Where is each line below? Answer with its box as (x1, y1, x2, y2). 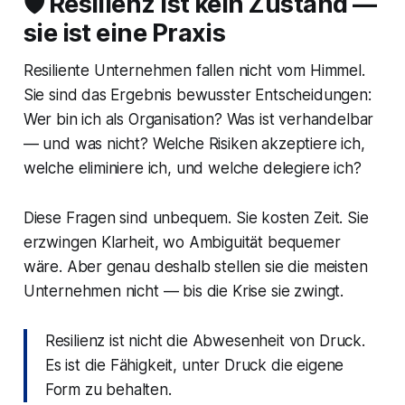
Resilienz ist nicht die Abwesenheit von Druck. (44, 332, 365, 351)
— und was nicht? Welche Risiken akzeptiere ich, (23, 135, 365, 154)
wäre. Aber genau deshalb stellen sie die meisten (23, 258, 368, 277)
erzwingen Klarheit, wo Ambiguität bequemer (23, 233, 341, 252)
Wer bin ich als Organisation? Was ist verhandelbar (23, 110, 374, 129)
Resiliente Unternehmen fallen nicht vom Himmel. (23, 61, 365, 80)
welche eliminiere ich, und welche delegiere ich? (23, 159, 362, 178)
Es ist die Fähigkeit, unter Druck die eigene (44, 356, 344, 375)
